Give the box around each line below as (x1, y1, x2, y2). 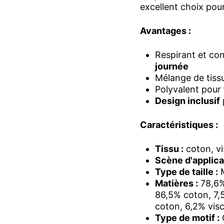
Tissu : (155, 143, 183, 154)
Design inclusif (155, 95, 220, 106)
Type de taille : (155, 166, 218, 177)
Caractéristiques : (140, 119, 218, 130)
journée (155, 61, 188, 72)
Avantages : (140, 25, 191, 36)
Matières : (155, 178, 198, 189)
